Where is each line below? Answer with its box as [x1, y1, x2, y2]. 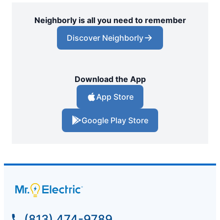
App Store [96, 92, 134, 102]
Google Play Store [82, 115, 148, 126]
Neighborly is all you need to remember [34, 15, 186, 26]
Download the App [74, 74, 146, 84]
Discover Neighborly [67, 33, 143, 43]
